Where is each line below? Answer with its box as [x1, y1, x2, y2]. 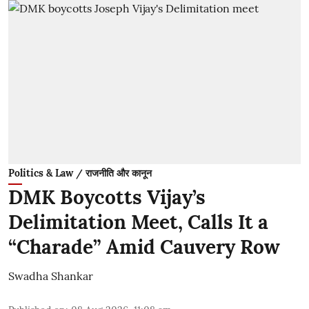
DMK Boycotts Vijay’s [8, 185, 206, 210]
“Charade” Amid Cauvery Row [8, 235, 280, 259]
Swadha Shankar [8, 269, 93, 283]
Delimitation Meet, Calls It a [8, 210, 268, 235]
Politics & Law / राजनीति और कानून [8, 167, 152, 179]
